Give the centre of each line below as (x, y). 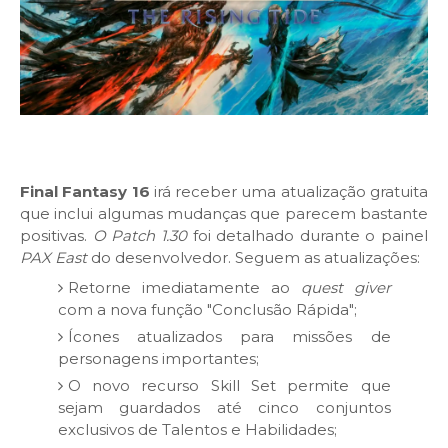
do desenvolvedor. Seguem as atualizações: (253, 258)
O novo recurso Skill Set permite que (229, 385)
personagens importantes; (158, 358)
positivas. (56, 236)
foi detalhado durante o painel (307, 236)
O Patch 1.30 (139, 236)
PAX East (53, 258)
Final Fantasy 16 (85, 192)
